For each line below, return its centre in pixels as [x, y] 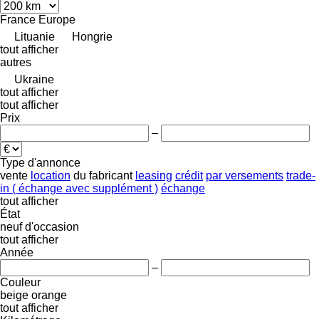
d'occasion [52, 226]
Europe [57, 19]
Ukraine [34, 79]
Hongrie [92, 36]
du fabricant [103, 175]
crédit [189, 175]
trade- [301, 175]
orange [49, 295]
